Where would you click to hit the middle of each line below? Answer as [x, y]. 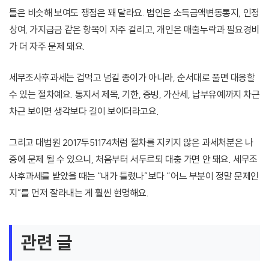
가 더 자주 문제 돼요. [47, 47]
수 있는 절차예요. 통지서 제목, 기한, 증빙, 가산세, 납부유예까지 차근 [134, 95]
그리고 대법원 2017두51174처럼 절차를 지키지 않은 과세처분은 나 [131, 143]
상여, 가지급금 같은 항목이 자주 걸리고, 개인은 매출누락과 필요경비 [134, 30]
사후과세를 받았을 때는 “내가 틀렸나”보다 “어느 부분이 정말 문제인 [134, 176]
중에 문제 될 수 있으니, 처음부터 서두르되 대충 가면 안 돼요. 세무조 [134, 159]
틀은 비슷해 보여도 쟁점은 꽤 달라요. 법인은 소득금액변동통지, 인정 [134, 13]
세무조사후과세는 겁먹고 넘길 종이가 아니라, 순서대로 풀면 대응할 [132, 78]
